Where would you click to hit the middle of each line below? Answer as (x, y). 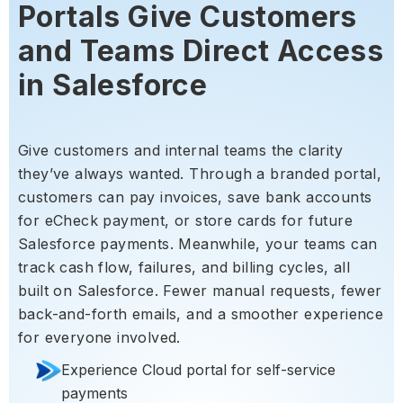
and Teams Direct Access (201, 51)
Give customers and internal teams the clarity (180, 151)
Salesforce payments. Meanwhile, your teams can (198, 244)
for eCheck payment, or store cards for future (185, 221)
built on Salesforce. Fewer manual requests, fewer (200, 291)
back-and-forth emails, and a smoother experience (201, 314)
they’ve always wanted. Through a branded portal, (200, 174)
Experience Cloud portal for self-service (198, 370)
